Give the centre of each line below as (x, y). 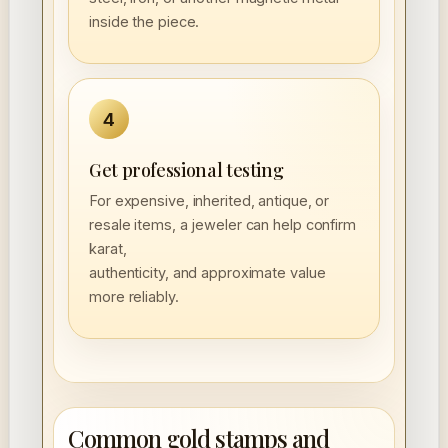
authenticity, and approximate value (207, 273)
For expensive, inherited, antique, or (209, 201)
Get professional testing (186, 170)
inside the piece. (144, 22)
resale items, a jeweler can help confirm (222, 225)
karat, (108, 249)
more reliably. (134, 297)
